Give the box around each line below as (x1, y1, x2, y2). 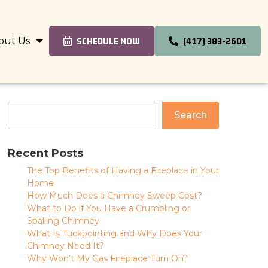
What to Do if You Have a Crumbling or (26, 203, 190, 214)
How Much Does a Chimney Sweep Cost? (26, 190, 202, 201)
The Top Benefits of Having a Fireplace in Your (26, 165, 219, 176)
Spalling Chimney (26, 215, 99, 226)
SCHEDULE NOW (77, 36, 140, 47)
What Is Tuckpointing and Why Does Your (26, 228, 202, 239)
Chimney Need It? (26, 240, 104, 251)
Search (173, 109, 207, 121)
